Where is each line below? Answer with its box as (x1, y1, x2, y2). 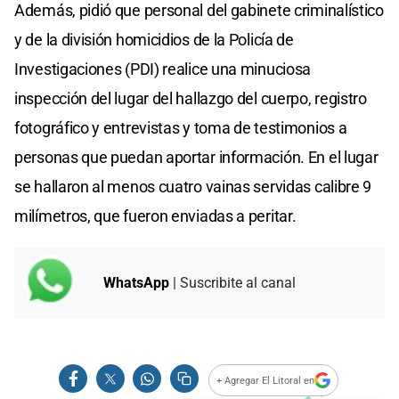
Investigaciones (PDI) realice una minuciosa (14, 60, 312, 79)
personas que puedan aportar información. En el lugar (14, 148, 379, 167)
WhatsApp (103, 273, 169, 291)
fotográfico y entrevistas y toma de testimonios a (14, 118, 347, 138)
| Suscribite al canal (169, 273, 296, 291)
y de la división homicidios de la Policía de (14, 30, 294, 50)
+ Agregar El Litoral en (216, 374, 315, 387)
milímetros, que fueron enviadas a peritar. (14, 207, 297, 226)
